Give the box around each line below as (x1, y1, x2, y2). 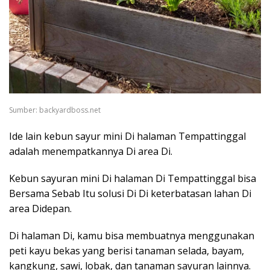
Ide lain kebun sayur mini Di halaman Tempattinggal (9, 130, 246, 143)
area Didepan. (9, 202, 72, 216)
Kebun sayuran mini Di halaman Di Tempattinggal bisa (9, 172, 256, 186)
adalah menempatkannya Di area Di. (9, 145, 172, 159)
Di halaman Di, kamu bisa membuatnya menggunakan (9, 229, 254, 243)
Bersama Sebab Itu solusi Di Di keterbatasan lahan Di (9, 187, 251, 201)
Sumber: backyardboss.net (9, 105, 101, 116)
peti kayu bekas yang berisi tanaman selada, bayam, (9, 244, 244, 258)
